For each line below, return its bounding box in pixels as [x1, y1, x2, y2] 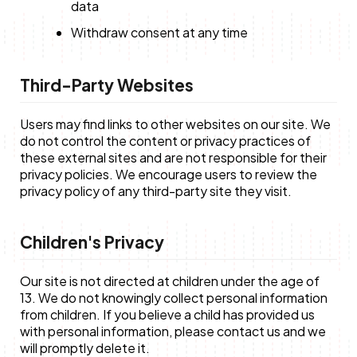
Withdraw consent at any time [70, 23, 248, 41]
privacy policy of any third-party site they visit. [19, 182, 292, 199]
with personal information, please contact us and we [19, 322, 326, 339]
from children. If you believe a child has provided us [19, 305, 315, 323]
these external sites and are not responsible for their [19, 148, 327, 166]
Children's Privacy [19, 230, 164, 253]
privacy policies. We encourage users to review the [19, 165, 317, 182]
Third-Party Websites [19, 73, 194, 96]
